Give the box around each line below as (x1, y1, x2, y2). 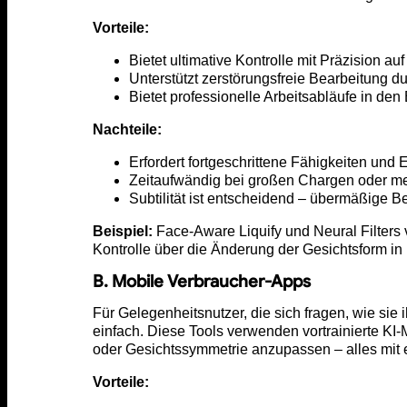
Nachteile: (93, 121, 162, 137)
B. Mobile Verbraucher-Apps (93, 270, 311, 292)
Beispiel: (93, 223, 153, 239)
